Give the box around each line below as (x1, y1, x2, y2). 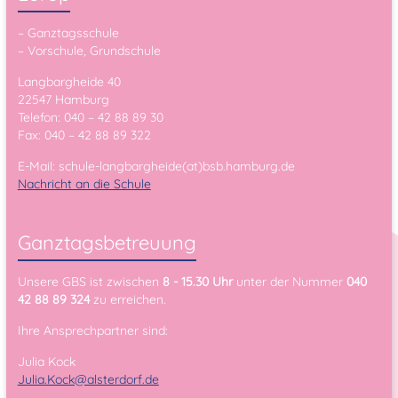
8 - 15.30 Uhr (162, 274, 233, 291)
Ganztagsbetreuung (17, 230, 196, 256)
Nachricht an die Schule (17, 176, 151, 193)
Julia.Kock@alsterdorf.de (17, 371, 159, 388)
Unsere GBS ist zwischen (17, 274, 163, 291)
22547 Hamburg (17, 92, 109, 108)
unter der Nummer (232, 274, 346, 291)
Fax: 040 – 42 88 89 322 (17, 127, 151, 144)
